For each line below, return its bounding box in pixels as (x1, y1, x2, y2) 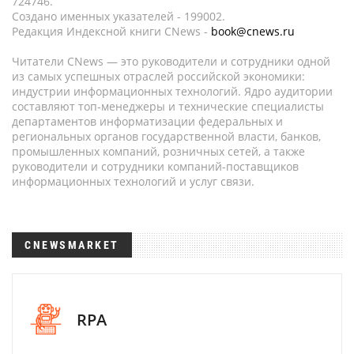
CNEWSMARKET (24, 239, 119, 251)
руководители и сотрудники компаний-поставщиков (12, 159, 299, 174)
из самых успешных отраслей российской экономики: (12, 69, 305, 84)
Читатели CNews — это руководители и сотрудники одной (12, 54, 330, 69)
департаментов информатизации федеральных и (12, 114, 283, 129)
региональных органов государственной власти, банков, (12, 129, 321, 144)
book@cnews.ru (211, 24, 295, 39)
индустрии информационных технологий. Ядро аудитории (12, 84, 333, 99)
